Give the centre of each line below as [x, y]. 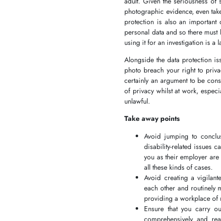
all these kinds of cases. [179, 167]
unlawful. [138, 101]
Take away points [152, 119]
